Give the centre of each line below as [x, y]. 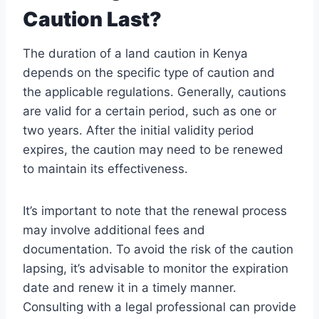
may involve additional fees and [114, 230]
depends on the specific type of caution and [149, 73]
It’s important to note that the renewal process [155, 211]
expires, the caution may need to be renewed [153, 150]
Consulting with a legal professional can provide [159, 307]
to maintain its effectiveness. [105, 169]
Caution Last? [92, 20]
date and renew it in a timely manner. [130, 288]
